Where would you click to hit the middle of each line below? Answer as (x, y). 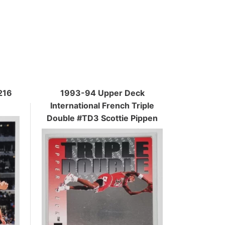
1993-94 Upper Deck (102, 93)
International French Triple (102, 105)
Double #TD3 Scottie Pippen (102, 118)
